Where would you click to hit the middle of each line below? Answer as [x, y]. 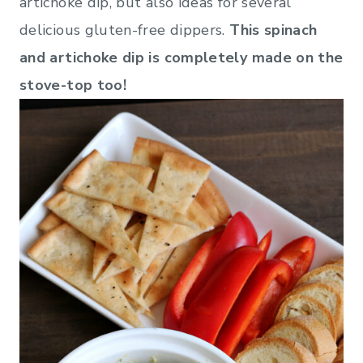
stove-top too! [73, 85]
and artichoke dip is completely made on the [181, 57]
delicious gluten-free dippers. [125, 30]
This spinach [273, 30]
